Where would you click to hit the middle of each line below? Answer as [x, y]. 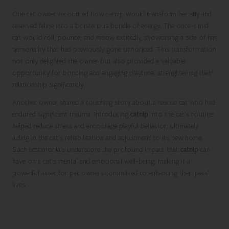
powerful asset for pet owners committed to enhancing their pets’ [111, 173]
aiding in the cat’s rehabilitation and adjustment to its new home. [108, 138]
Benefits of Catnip [57, 219]
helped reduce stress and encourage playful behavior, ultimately [105, 126]
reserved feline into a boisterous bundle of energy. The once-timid [110, 26]
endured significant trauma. [53, 114]
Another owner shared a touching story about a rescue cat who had [114, 102]
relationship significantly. [48, 84]
